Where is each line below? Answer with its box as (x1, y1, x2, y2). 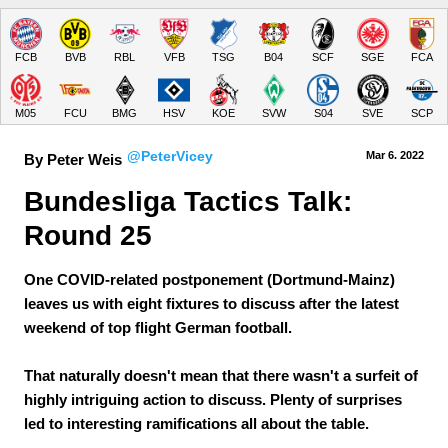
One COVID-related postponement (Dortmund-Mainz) (24, 271, 395, 288)
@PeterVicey (127, 149, 213, 164)
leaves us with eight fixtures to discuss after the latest (24, 295, 399, 312)
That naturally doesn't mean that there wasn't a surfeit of (24, 367, 418, 384)
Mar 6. (366, 149, 397, 161)
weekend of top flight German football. (24, 319, 292, 336)
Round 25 (24, 220, 152, 251)
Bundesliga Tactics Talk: (24, 186, 360, 217)
